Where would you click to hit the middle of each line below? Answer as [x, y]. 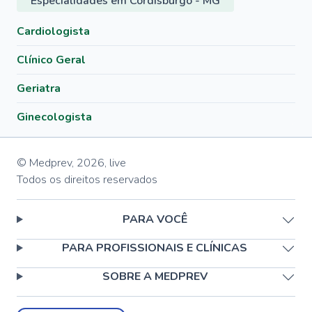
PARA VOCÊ [155, 219]
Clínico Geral [51, 60]
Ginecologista [54, 117]
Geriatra [39, 88]
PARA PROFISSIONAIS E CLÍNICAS [155, 248]
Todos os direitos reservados [87, 180]
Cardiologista [53, 31]
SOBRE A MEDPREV [155, 276]
